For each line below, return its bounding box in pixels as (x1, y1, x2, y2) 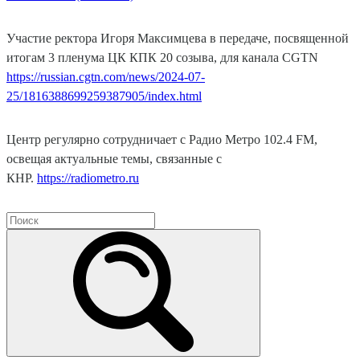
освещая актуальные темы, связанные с (6, 152, 222, 166)
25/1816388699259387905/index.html (6, 89, 202, 104)
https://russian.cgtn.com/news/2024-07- (6, 70, 205, 84)
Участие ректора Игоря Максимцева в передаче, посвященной (6, 31, 349, 46)
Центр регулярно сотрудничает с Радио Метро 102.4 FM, (6, 133, 317, 147)
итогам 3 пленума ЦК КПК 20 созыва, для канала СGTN (6, 51, 318, 65)
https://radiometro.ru (37, 171, 139, 186)
